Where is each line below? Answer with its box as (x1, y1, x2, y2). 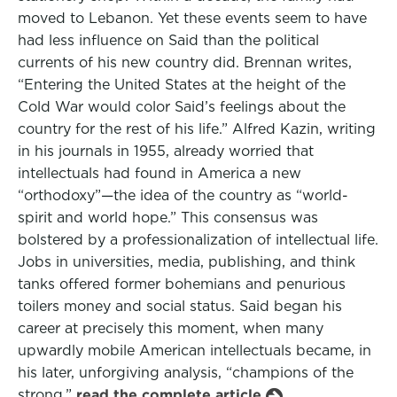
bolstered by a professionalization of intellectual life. (18, 231, 378, 248)
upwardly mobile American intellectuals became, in (18, 342, 371, 359)
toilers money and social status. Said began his (18, 298, 342, 315)
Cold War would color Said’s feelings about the (18, 98, 346, 115)
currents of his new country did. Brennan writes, (18, 54, 352, 71)
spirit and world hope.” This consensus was (18, 209, 318, 226)
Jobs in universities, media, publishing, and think (18, 253, 355, 270)
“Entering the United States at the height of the (18, 76, 346, 93)
